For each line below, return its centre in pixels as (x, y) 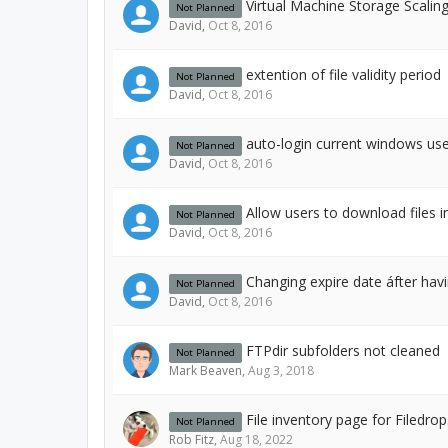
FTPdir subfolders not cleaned (343, 350)
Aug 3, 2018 (281, 370)
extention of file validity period (343, 74)
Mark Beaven (205, 370)
